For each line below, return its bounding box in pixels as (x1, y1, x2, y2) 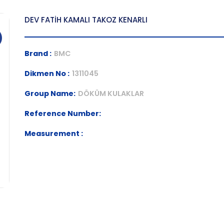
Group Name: (24, 88, 75, 98)
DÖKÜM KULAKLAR (78, 88, 144, 98)
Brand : (24, 48, 51, 58)
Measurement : (24, 128, 83, 138)
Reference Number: (24, 108, 101, 118)
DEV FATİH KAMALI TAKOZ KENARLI (24, 14, 147, 25)
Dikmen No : (24, 68, 69, 78)
